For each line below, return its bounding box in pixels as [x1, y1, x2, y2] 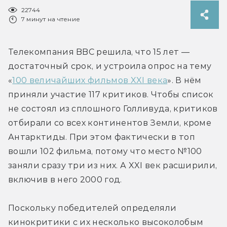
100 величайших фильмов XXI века [12, 75, 168, 85]
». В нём [167, 75, 202, 85]
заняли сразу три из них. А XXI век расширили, [8, 160, 217, 170]
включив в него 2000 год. [8, 174, 122, 184]
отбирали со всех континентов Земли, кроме [8, 118, 212, 128]
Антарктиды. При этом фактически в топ [8, 132, 195, 142]
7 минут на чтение [21, 15, 81, 23]
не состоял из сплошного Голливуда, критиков [8, 103, 218, 113]
